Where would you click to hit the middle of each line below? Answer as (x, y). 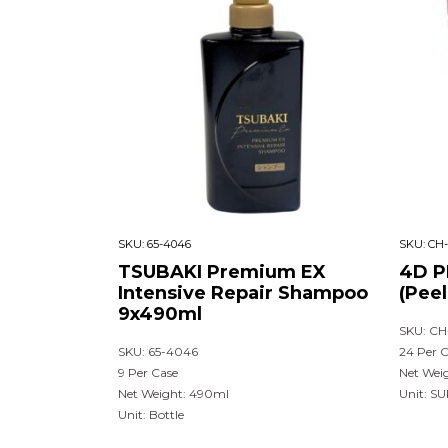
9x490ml (160, 313)
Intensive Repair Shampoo (243, 292)
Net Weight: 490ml (173, 393)
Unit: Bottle (151, 414)
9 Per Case (148, 372)
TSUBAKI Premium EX (222, 271)
